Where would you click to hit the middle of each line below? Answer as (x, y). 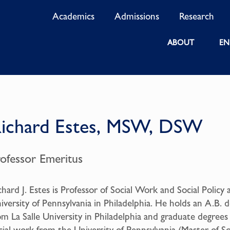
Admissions (137, 16)
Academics (74, 16)
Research (197, 16)
